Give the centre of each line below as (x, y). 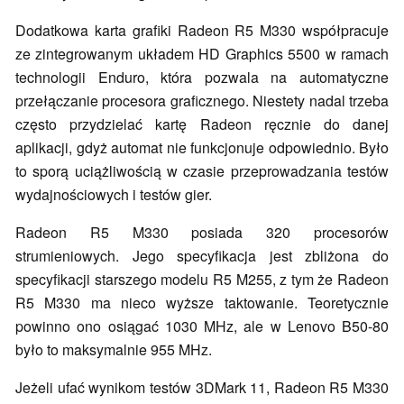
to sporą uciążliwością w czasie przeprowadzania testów (202, 170)
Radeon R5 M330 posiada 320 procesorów (202, 232)
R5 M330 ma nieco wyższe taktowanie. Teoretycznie (202, 302)
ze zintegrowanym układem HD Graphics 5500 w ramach (202, 53)
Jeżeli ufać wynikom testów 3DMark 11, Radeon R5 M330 (202, 387)
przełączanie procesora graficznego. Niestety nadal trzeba (202, 100)
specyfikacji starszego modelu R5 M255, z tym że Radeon (202, 279)
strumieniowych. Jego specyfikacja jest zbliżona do (202, 255)
